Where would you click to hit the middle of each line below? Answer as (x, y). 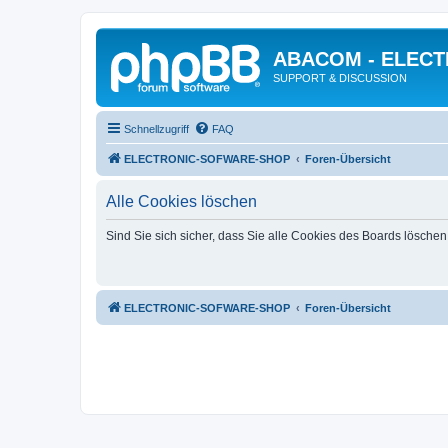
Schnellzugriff (156, 128)
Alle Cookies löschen (181, 201)
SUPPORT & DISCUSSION (340, 78)
